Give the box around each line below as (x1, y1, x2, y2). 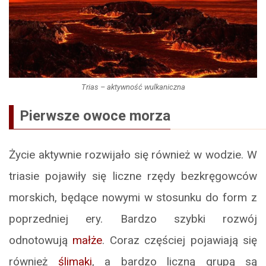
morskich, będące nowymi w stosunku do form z (9, 191, 257, 205)
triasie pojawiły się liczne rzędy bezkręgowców (9, 169, 257, 183)
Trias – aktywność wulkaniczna (81, 83, 185, 92)
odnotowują (9, 233, 73, 248)
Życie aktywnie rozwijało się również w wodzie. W (9, 148, 257, 162)
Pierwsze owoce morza (20, 107, 170, 125)
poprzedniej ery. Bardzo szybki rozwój (9, 212, 257, 226)
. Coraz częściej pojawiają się (102, 233, 258, 248)
